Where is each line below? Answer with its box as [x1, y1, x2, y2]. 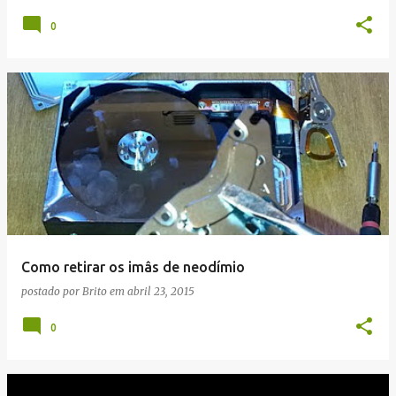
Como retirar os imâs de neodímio [21, 259, 245, 275]
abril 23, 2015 [127, 285, 194, 298]
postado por [21, 285, 82, 298]
